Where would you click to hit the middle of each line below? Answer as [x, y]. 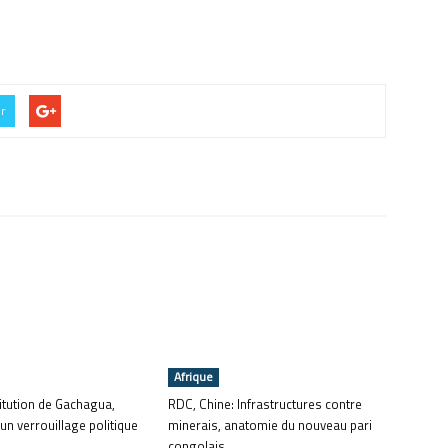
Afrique [193, 376]
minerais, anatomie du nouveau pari [270, 425]
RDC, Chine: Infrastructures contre [265, 404]
